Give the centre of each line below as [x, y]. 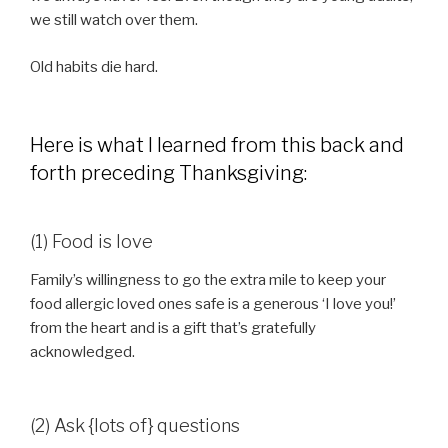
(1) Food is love [91, 242]
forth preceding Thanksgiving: [168, 173]
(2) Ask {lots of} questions [135, 426]
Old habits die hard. [94, 66]
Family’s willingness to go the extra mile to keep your [208, 279]
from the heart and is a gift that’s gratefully [173, 327]
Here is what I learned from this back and [217, 145]
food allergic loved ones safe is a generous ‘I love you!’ [213, 303]
